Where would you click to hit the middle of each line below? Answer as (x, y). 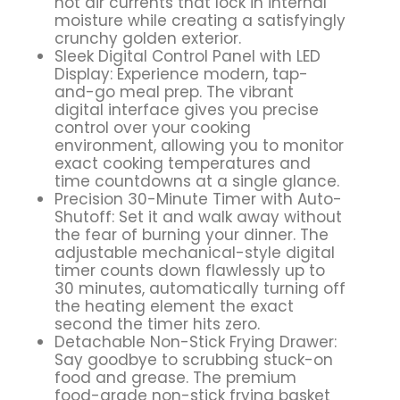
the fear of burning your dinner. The (191, 234)
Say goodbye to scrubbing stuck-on (193, 359)
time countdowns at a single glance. (196, 181)
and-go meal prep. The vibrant (174, 92)
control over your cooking (152, 127)
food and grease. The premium (175, 377)
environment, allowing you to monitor (199, 145)
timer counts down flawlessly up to (189, 270)
